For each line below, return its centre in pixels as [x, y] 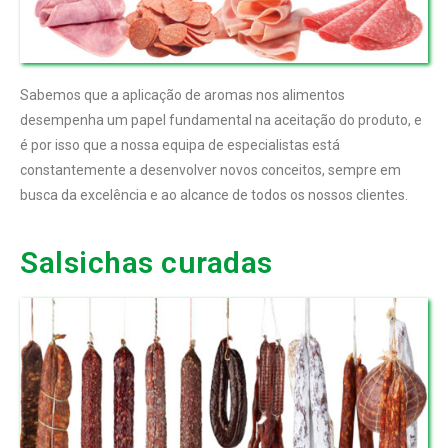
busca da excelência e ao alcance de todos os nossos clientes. [214, 195]
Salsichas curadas [146, 263]
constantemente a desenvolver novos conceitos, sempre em [210, 170]
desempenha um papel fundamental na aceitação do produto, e [221, 120]
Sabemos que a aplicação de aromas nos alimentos [182, 95]
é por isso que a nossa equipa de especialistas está [180, 145]
